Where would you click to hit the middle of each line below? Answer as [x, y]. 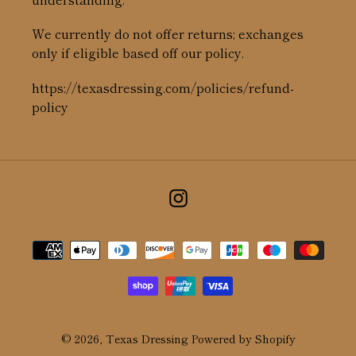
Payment [205, 241]
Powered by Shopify [243, 339]
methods [205, 261]
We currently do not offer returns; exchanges [168, 34]
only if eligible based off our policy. [138, 53]
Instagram [219, 195]
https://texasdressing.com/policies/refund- [163, 87]
